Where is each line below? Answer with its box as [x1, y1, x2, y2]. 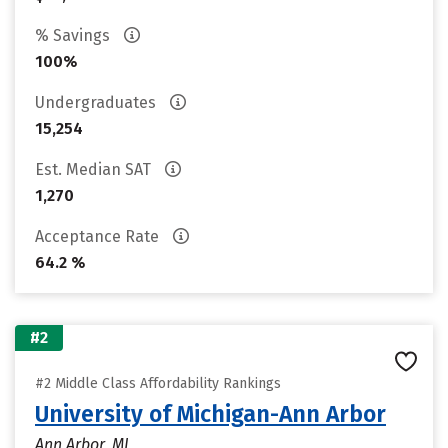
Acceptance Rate [35, 227, 163, 246]
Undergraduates [35, 93, 160, 112]
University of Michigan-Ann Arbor [35, 400, 386, 428]
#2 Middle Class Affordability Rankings [35, 375, 281, 392]
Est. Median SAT [35, 160, 155, 179]
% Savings [35, 26, 114, 45]
